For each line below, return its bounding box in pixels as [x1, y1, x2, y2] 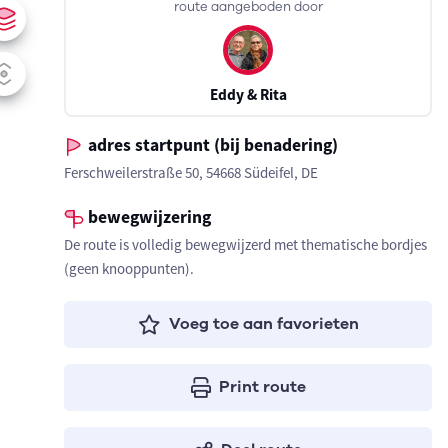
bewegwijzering [84, 206, 211, 228]
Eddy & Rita [209, 85, 287, 104]
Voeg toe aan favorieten [168, 313, 359, 335]
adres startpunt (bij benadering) [84, 134, 338, 156]
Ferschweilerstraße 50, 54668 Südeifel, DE [64, 163, 318, 182]
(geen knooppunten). [64, 259, 194, 278]
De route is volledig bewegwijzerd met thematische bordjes [64, 235, 427, 254]
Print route [218, 376, 306, 398]
